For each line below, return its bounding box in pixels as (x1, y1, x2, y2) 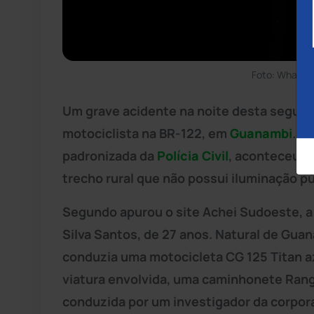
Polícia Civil (157, 146, 228, 164)
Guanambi (230, 124, 292, 142)
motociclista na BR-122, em (62, 124, 230, 142)
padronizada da (62, 146, 157, 164)
